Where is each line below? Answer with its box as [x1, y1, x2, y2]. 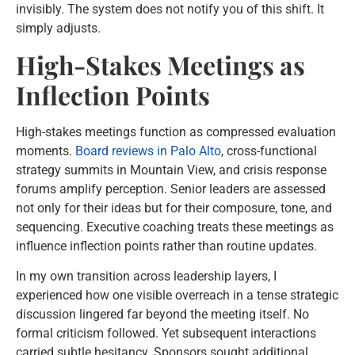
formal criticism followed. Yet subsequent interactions [16, 326, 316, 342]
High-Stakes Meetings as [16, 47, 305, 82]
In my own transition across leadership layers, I [16, 269, 277, 284]
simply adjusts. [16, 21, 101, 36]
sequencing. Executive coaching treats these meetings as [16, 219, 334, 235]
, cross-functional [221, 143, 317, 158]
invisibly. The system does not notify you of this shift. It [16, 2, 324, 17]
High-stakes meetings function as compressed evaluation [16, 124, 336, 139]
